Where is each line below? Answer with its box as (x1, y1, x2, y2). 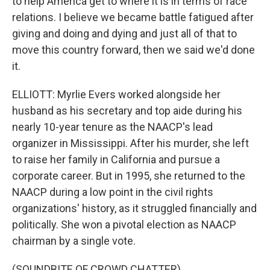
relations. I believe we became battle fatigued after (12, 11, 254, 24)
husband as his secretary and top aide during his (12, 104, 242, 117)
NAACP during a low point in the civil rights (12, 186, 213, 198)
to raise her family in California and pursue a (12, 153, 220, 166)
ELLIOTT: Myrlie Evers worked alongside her (12, 88, 221, 101)
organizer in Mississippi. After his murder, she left (12, 137, 249, 149)
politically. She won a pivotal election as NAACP (12, 218, 236, 231)
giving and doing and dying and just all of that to (12, 27, 237, 40)
